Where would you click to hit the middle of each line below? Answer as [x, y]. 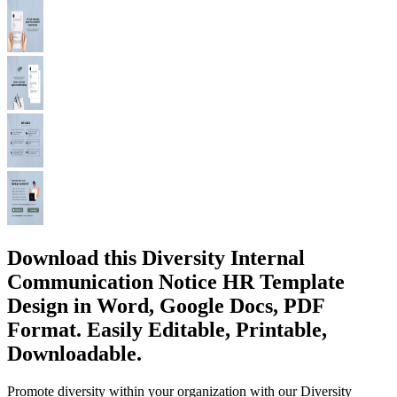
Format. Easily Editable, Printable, [167, 329]
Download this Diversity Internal [156, 257]
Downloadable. [74, 353]
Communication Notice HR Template [176, 281]
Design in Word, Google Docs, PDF [166, 305]
